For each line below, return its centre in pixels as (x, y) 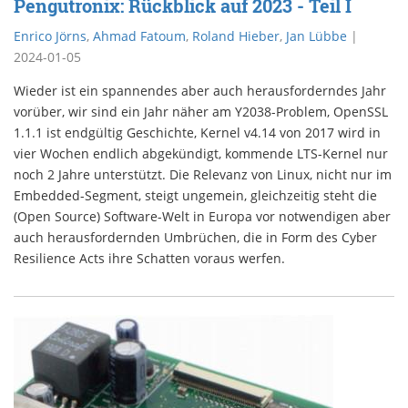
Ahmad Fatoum (139, 36)
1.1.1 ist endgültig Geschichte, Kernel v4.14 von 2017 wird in (197, 133)
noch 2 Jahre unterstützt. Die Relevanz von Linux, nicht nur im (203, 175)
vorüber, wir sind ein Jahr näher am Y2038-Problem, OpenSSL (201, 112)
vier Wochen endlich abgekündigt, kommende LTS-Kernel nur (201, 154)
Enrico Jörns (50, 36)
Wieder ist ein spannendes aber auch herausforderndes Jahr (200, 91)
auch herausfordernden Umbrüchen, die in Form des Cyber (195, 238)
